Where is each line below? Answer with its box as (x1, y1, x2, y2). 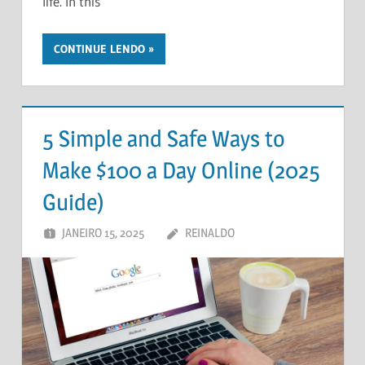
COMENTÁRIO (253, 246, 318, 262)
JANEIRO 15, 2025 (62, 225, 144, 241)
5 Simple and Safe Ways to (42, 124, 285, 152)
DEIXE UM (272, 225, 319, 241)
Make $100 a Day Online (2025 (42, 156, 320, 184)
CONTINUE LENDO (54, 42, 145, 57)
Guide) (42, 187, 104, 216)
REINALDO (184, 225, 235, 241)
